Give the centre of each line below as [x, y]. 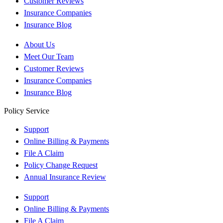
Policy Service [27, 111]
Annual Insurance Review [65, 177]
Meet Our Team [49, 56]
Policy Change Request [61, 165]
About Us [39, 44]
